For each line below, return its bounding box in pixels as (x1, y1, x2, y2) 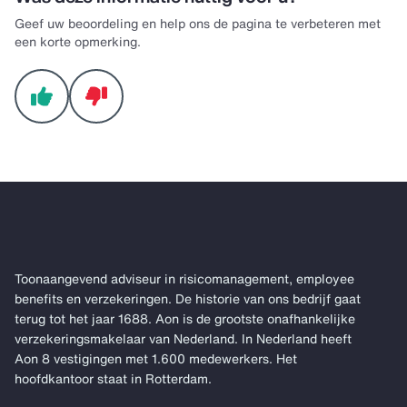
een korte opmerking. (15, 31, 141, 51)
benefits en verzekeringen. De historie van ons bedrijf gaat (15, 288, 361, 308)
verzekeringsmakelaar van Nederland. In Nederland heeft (15, 328, 352, 348)
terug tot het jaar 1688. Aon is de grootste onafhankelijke (15, 308, 355, 328)
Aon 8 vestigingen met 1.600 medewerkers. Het (15, 348, 297, 368)
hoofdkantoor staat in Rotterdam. (15, 368, 212, 388)
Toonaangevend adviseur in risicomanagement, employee (15, 268, 354, 288)
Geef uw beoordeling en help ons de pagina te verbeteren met (15, 13, 381, 33)
